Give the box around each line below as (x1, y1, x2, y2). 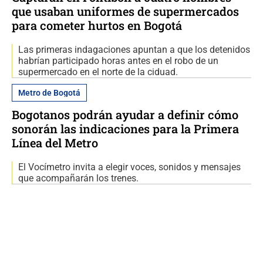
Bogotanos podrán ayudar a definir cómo (12, 106, 238, 122)
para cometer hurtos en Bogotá (12, 17, 182, 33)
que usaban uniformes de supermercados (12, 3, 239, 19)
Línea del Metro (12, 134, 98, 150)
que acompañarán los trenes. (18, 172, 139, 184)
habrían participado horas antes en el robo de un (18, 55, 218, 66)
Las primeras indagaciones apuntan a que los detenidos (18, 43, 250, 55)
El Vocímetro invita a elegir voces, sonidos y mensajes (18, 161, 241, 173)
